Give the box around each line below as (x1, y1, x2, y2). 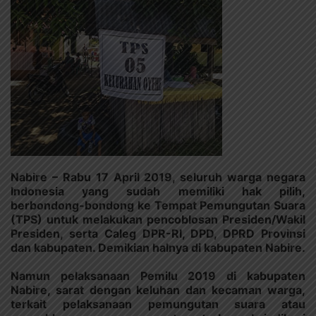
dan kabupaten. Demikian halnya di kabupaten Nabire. (11, 241, 305, 255)
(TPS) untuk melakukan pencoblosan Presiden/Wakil (11, 212, 305, 227)
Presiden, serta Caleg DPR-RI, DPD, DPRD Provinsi (11, 226, 305, 241)
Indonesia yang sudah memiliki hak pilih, (11, 184, 305, 199)
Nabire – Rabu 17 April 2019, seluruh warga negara (11, 170, 305, 185)
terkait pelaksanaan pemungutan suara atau (11, 297, 305, 312)
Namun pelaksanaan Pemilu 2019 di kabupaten (11, 269, 305, 284)
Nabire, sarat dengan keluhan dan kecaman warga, (11, 283, 305, 298)
